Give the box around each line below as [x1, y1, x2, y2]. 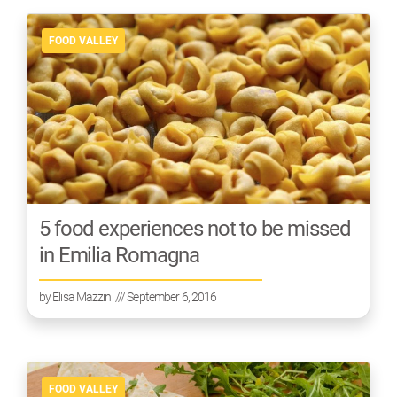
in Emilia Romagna [38, 243, 199, 269]
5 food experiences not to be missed [38, 216, 351, 242]
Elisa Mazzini [52, 290, 113, 305]
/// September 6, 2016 [113, 290, 217, 305]
